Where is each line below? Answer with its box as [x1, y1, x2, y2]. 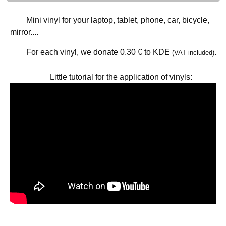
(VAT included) [172, 48, 214, 56]
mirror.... [10, 27, 38, 36]
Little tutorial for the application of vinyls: [50, 72, 192, 81]
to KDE [142, 47, 172, 56]
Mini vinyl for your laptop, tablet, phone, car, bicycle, [26, 15, 209, 24]
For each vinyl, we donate [26, 47, 120, 56]
